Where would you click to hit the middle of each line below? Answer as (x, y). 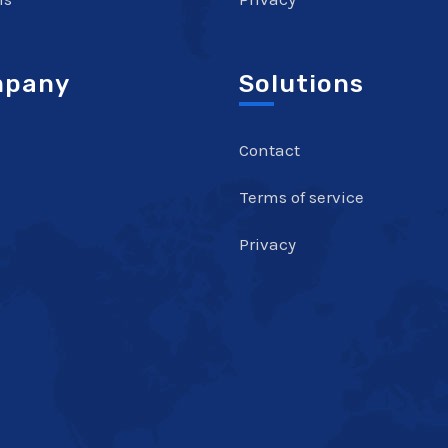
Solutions (301, 83)
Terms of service (301, 197)
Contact (269, 150)
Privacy (267, 244)
